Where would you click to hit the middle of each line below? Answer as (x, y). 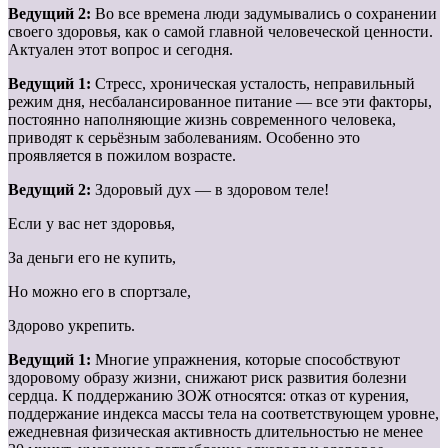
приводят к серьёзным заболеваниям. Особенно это (184, 137)
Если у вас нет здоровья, (91, 223)
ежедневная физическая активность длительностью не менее (215, 431)
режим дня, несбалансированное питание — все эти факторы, (220, 101)
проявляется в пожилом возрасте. (122, 155)
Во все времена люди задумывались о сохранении (266, 13)
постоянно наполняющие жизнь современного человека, (202, 119)
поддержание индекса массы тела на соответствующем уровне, (223, 413)
